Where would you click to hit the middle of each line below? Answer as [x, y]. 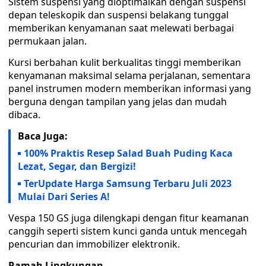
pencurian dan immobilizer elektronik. [94, 244]
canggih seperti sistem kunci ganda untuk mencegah [128, 231]
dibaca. [24, 115]
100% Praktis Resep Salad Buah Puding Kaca [128, 153]
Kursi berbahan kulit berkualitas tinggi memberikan [125, 62]
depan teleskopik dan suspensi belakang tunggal [118, 15]
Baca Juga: [43, 136]
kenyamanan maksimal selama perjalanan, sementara [129, 75]
